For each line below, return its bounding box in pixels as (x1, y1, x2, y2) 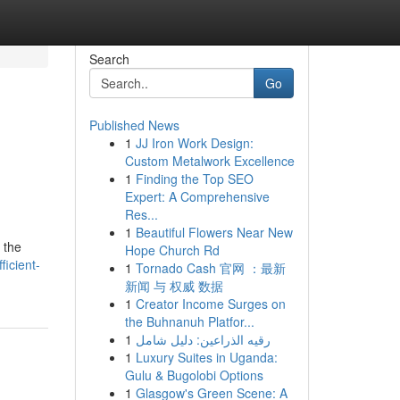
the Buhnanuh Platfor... (124, 312, 254, 330)
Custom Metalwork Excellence (124, 152, 295, 170)
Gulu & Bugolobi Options (124, 366, 263, 384)
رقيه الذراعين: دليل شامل (135, 330, 271, 348)
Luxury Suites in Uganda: (135, 348, 278, 366)
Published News (88, 116, 179, 134)
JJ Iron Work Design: (135, 134, 254, 152)
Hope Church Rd (124, 241, 220, 259)
